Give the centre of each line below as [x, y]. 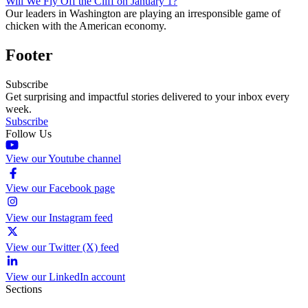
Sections [24, 289]
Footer [29, 55]
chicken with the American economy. [86, 25]
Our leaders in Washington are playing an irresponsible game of [143, 13]
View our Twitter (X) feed [62, 247]
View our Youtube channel [63, 158]
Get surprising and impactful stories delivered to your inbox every [147, 96]
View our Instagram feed [59, 217]
